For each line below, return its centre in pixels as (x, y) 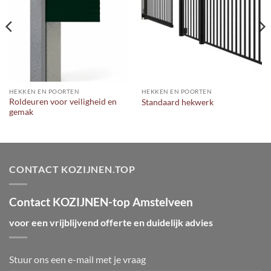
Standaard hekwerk (177, 102)
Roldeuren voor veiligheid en (63, 102)
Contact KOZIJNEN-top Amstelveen (101, 201)
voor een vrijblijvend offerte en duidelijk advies (111, 223)
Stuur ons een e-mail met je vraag (77, 259)
